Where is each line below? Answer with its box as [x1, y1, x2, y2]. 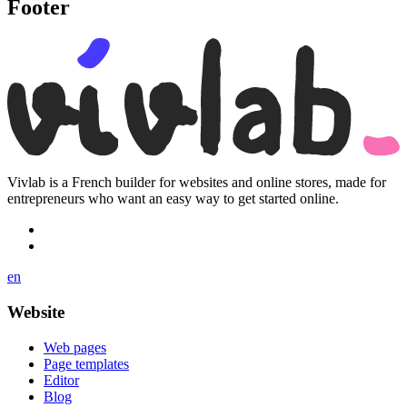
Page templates [44, 355, 129, 372]
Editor [44, 372, 79, 388]
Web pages [44, 339, 106, 355]
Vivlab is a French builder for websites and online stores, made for [7, 174, 386, 191]
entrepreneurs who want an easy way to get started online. [7, 191, 339, 207]
